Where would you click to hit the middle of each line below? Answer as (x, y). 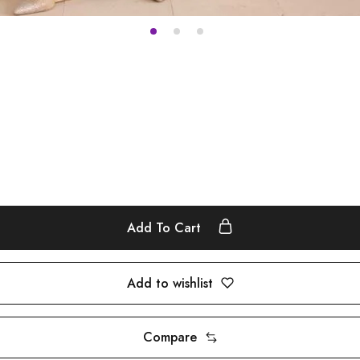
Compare (170, 337)
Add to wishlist (170, 283)
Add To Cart (166, 228)
